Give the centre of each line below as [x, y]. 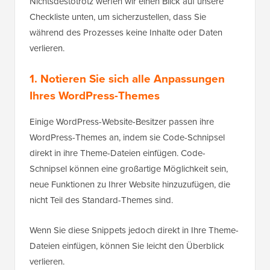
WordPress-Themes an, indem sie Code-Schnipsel [127, 138]
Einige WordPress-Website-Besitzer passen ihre [122, 122]
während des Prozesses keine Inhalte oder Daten [126, 33]
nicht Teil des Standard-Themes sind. [101, 200]
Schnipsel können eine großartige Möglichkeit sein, [129, 169]
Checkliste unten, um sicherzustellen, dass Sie [118, 17]
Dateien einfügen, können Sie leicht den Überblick [127, 246]
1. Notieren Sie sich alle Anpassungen [127, 79]
